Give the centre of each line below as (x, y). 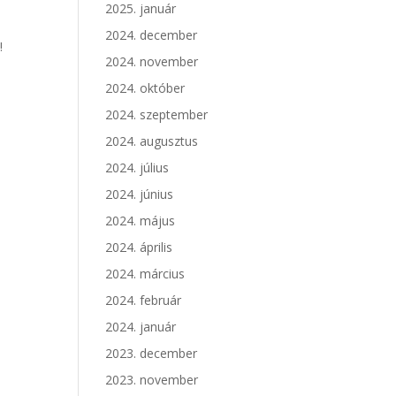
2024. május (141, 221)
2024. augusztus (152, 141)
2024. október (145, 88)
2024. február (144, 301)
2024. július (137, 168)
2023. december (152, 354)
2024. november (152, 62)
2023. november (152, 380)
